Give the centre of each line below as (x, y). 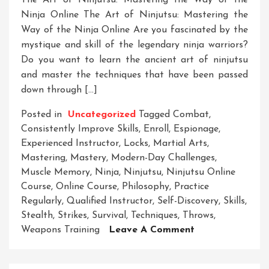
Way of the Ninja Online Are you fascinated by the (134, 30)
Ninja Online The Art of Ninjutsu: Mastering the (134, 15)
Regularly (41, 201)
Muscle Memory (56, 173)
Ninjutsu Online (201, 173)
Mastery (88, 158)
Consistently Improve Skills (80, 129)
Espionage (196, 129)
